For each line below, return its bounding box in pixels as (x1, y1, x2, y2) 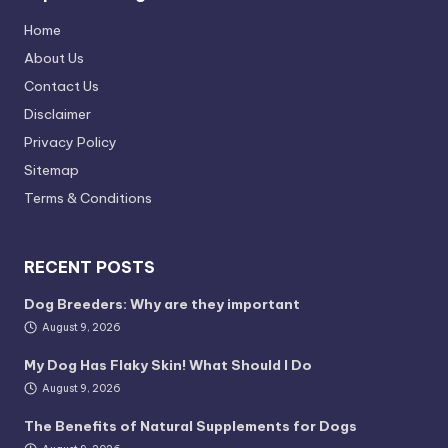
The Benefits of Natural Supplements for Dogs (24, 416, 357, 435)
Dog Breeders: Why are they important (24, 295, 300, 314)
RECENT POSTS (24, 257, 155, 278)
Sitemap (24, 161, 79, 180)
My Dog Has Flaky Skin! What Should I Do (24, 355, 312, 374)
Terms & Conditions (24, 189, 152, 208)
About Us (24, 49, 84, 68)
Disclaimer (24, 105, 91, 124)
